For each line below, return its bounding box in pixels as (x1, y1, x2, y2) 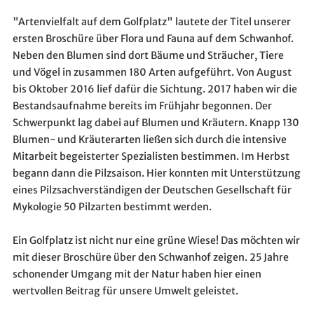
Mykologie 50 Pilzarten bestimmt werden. (12, 200, 212, 214)
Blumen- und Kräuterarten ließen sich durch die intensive (12, 133, 287, 146)
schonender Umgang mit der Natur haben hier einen (12, 268, 261, 281)
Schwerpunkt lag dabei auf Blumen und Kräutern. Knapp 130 (12, 116, 299, 130)
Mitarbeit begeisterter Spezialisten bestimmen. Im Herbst (12, 150, 289, 163)
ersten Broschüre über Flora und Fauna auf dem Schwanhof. (12, 32, 294, 46)
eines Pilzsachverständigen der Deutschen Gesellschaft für (12, 184, 292, 197)
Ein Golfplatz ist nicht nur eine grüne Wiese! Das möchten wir (12, 234, 300, 247)
